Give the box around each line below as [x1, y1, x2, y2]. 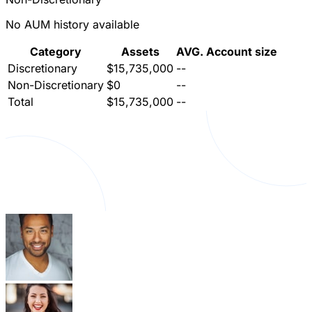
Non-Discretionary [8, 78, 104, 93]
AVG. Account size [176, 45, 277, 59]
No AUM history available [6, 17, 139, 32]
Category [30, 45, 81, 59]
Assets [120, 45, 159, 59]
